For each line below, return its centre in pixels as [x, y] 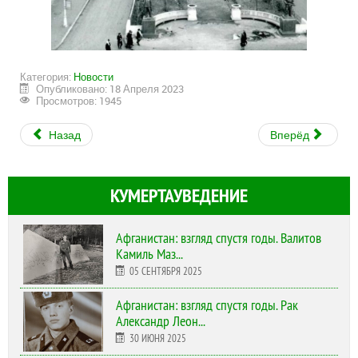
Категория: [47, 77]
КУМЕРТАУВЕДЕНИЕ [179, 196]
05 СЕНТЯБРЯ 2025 [166, 271]
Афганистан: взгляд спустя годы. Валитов [219, 239]
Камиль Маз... [149, 255]
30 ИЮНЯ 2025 [158, 338]
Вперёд [291, 135]
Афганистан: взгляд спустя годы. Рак [207, 306]
